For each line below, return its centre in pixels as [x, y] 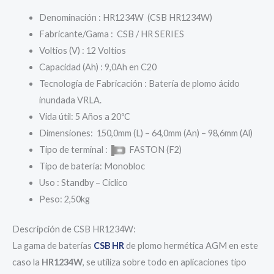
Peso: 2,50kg [64, 199]
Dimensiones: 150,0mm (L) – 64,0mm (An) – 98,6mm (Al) [146, 133]
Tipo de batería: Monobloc [92, 166]
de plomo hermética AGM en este [191, 245]
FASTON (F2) [153, 149]
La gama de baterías [53, 245]
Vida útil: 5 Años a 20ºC [84, 116]
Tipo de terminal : [75, 149]
